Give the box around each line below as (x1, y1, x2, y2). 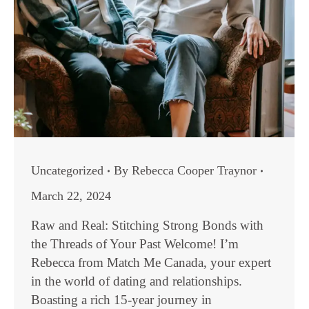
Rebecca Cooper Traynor (132, 163, 257, 177)
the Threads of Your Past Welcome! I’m (31, 237, 239, 251)
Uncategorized (31, 163, 103, 177)
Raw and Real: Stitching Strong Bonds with (31, 218, 263, 232)
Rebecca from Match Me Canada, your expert (31, 255, 271, 270)
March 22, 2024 (31, 189, 111, 203)
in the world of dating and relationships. (31, 274, 242, 288)
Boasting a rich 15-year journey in (31, 292, 212, 307)
